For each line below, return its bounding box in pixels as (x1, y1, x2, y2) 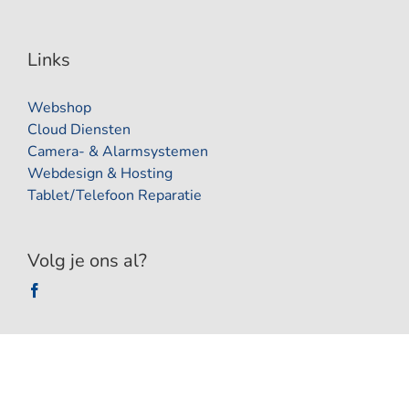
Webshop (26, 98, 91, 118)
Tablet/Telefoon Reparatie (26, 185, 202, 205)
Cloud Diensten (26, 120, 131, 140)
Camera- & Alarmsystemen (26, 142, 208, 162)
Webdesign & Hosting (26, 163, 173, 184)
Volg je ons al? (26, 248, 147, 273)
